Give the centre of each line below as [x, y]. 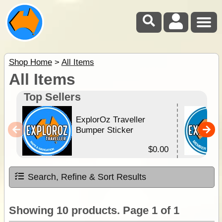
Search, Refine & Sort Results [87, 177]
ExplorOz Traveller [111, 120]
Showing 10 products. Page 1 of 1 [94, 210]
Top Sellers [52, 97]
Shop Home [30, 62]
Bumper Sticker [105, 130]
